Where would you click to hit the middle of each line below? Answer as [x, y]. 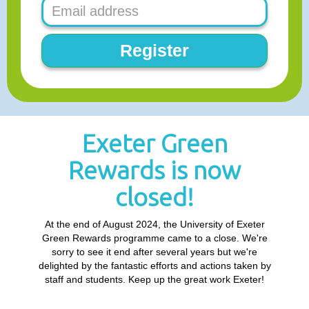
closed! [154, 197]
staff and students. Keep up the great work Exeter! [154, 279]
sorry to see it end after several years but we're [154, 252]
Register [154, 50]
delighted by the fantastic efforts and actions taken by [154, 266]
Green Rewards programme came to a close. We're [154, 238]
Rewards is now [154, 170]
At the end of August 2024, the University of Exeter [154, 224]
